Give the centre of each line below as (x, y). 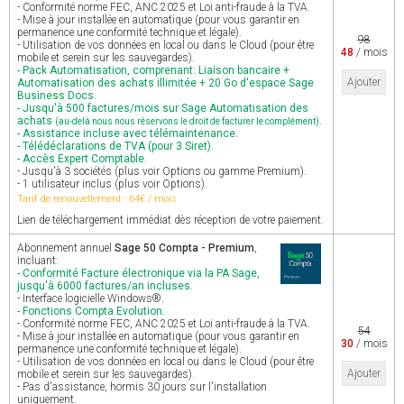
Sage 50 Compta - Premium (184, 248)
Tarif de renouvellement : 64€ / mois (97, 199)
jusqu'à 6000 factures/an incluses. (105, 286)
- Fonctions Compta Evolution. (91, 311)
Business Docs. (57, 96)
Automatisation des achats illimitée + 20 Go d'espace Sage (165, 83)
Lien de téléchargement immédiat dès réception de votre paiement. (170, 220)
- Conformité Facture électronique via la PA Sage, (138, 273)
